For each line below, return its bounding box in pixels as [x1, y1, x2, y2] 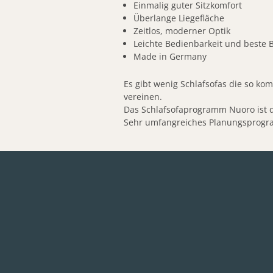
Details [99, 165, 132, 179]
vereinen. [124, 90, 165, 102]
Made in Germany [133, 50, 207, 62]
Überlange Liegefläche [133, 12, 225, 24]
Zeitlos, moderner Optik [133, 24, 231, 37]
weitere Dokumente [99, 204, 192, 218]
